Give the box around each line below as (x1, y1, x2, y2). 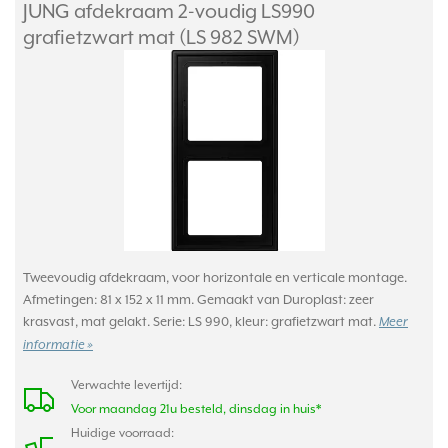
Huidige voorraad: (71, 425, 174, 440)
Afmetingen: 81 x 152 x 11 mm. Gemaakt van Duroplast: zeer (23, 291, 374, 307)
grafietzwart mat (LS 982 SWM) (23, 25, 300, 48)
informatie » (23, 337, 93, 353)
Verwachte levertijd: (71, 377, 182, 392)
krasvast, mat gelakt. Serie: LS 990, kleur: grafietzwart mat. (23, 313, 379, 329)
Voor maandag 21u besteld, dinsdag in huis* (71, 401, 321, 416)
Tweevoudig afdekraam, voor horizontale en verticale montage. (23, 269, 407, 285)
